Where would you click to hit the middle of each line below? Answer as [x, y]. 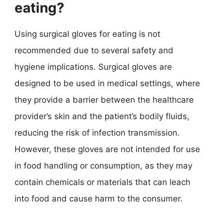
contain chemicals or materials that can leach [102, 182]
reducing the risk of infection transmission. [97, 132]
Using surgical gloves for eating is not [87, 34]
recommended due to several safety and [94, 50]
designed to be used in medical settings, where [107, 83]
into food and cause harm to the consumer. [99, 198]
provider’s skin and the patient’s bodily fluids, [102, 116]
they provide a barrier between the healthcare [104, 100]
